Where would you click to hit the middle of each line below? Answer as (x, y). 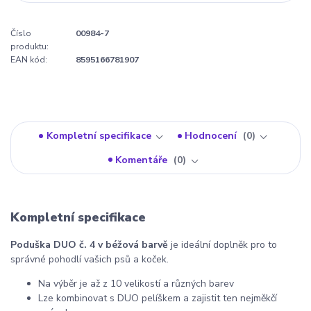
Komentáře (143, 160)
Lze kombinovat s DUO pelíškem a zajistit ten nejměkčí (158, 298)
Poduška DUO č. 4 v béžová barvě (89, 244)
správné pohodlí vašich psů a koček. (90, 259)
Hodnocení (212, 136)
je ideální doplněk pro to (222, 244)
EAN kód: (29, 59)
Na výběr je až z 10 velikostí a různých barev (136, 283)
